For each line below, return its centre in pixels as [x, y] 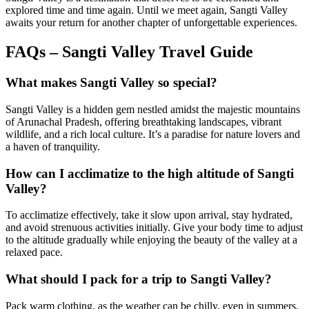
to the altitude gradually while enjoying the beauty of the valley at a [151, 240]
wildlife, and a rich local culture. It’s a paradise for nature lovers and [153, 134]
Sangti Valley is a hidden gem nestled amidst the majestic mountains [153, 109]
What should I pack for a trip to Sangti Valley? [139, 279]
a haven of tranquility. [53, 146]
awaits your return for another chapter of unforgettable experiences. [151, 23]
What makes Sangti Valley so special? [111, 83]
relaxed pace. [34, 252]
